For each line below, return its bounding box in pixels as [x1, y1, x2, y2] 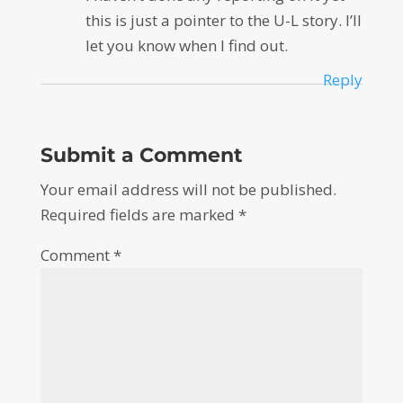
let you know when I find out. [85, 34, 288, 56]
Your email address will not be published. [40, 178, 336, 200]
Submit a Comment [40, 142, 243, 167]
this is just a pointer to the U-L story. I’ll [85, 9, 362, 31]
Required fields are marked [40, 203, 238, 225]
